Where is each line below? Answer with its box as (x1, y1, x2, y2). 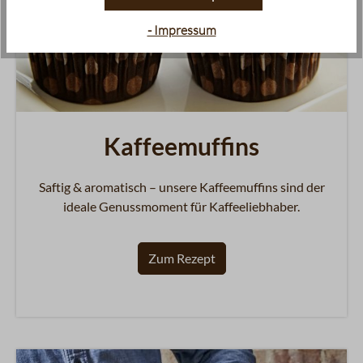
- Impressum (147, 21, 216, 38)
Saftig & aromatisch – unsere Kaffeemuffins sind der (38, 178, 325, 194)
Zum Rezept (147, 250, 216, 266)
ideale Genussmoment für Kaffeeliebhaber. (63, 198, 300, 214)
